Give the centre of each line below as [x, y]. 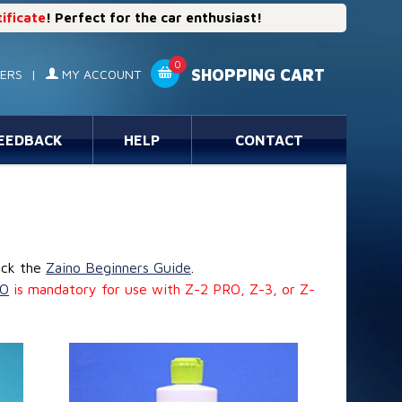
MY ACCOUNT [100, 74]
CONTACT [269, 140]
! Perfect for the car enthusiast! [154, 17]
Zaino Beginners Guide [118, 267]
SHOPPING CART [256, 75]
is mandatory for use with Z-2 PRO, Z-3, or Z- [162, 289]
